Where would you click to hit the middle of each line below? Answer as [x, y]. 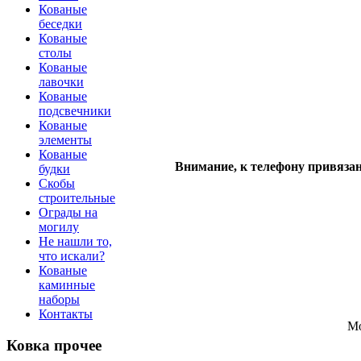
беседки [60, 24]
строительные [77, 198]
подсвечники [75, 111]
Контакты [66, 314]
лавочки [61, 82]
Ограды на [68, 213]
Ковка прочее [54, 346]
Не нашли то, [75, 242]
